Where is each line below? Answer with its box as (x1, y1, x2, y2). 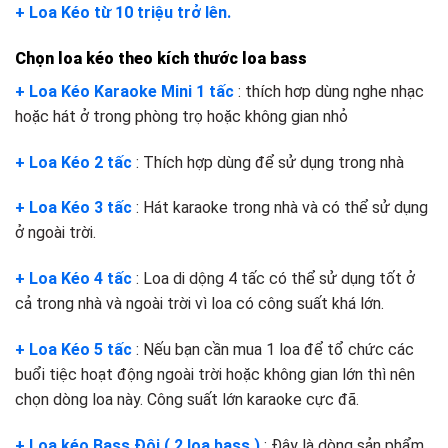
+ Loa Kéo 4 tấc (15, 269, 132, 289)
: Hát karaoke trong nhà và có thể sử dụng (132, 198, 428, 218)
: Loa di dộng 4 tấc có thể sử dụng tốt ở (136, 269, 415, 289)
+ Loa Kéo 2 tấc (15, 152, 132, 172)
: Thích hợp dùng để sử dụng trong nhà (136, 152, 404, 172)
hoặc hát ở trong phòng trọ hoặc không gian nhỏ (15, 106, 348, 126)
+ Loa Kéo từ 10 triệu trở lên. (15, 3, 231, 23)
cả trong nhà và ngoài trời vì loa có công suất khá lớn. (15, 294, 384, 314)
